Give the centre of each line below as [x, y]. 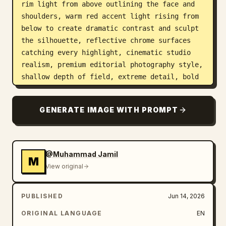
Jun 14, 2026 [186, 196]
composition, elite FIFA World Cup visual [102, 89]
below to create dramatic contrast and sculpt [110, 28]
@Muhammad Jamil [82, 154]
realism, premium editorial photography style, [112, 65]
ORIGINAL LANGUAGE [62, 213]
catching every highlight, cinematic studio [106, 52]
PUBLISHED [42, 196]
